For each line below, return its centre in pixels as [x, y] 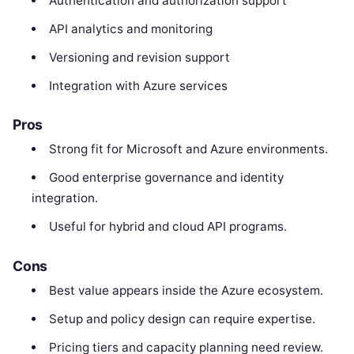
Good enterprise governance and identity [166, 178]
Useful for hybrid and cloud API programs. [168, 227]
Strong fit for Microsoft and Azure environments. [188, 149]
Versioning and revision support [139, 57]
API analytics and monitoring [130, 28]
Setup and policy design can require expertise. [182, 318]
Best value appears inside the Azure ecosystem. [186, 290]
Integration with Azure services [138, 85]
